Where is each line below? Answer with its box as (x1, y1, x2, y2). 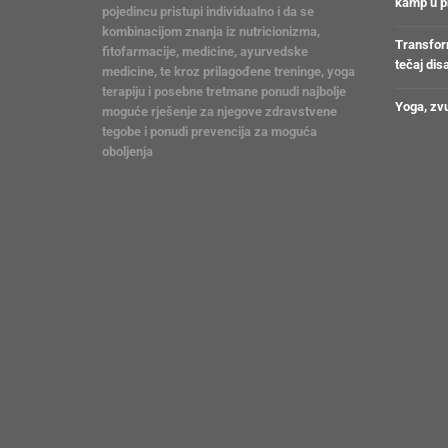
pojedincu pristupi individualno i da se (102, 3, 314, 19)
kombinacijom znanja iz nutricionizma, (102, 23, 320, 39)
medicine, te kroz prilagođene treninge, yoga (102, 63, 355, 79)
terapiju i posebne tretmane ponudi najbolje (102, 83, 346, 99)
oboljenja (102, 143, 153, 159)
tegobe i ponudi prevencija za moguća (102, 123, 317, 139)
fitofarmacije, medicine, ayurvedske (102, 43, 308, 59)
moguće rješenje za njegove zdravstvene (102, 103, 337, 119)
